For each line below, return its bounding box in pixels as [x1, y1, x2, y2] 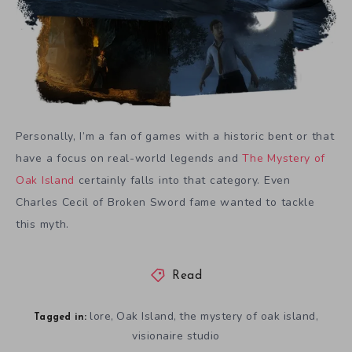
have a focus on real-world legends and [16, 150, 243, 166]
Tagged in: [34, 312, 87, 322]
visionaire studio [132, 328, 220, 343]
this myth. [16, 216, 69, 232]
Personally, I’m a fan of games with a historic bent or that [16, 128, 335, 144]
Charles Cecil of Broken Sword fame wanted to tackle [16, 194, 315, 210]
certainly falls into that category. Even [75, 172, 291, 188]
